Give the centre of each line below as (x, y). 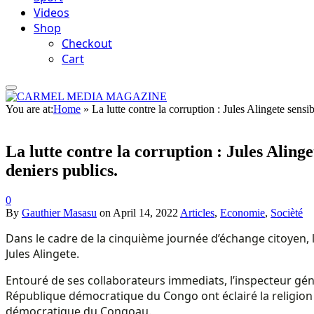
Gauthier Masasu (59, 212)
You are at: (29, 109)
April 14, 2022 (145, 212)
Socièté (287, 212)
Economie (243, 212)
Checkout (87, 43)
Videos (52, 13)
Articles (197, 212)
